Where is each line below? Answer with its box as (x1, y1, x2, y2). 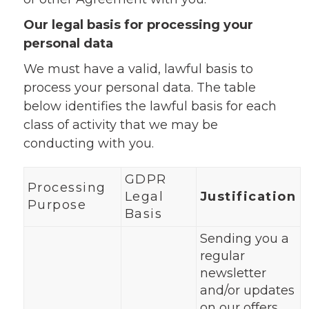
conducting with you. (23, 136, 154, 151)
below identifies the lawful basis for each (23, 99, 277, 114)
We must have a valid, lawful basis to (23, 61, 253, 77)
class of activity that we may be (23, 117, 218, 132)
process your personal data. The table (23, 80, 256, 95)
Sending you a (199, 231, 289, 246)
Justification (199, 189, 297, 204)
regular (199, 248, 245, 263)
